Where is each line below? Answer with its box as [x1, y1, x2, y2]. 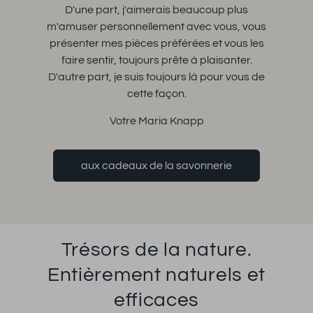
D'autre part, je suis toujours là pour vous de [48, 71, 265, 82]
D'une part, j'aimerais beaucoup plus [65, 3, 248, 15]
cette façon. [126, 87, 187, 99]
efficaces [113, 289, 200, 310]
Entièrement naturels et [47, 264, 266, 285]
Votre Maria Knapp [109, 115, 204, 126]
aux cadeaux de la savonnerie [81, 159, 232, 171]
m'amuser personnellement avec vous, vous [47, 20, 266, 32]
